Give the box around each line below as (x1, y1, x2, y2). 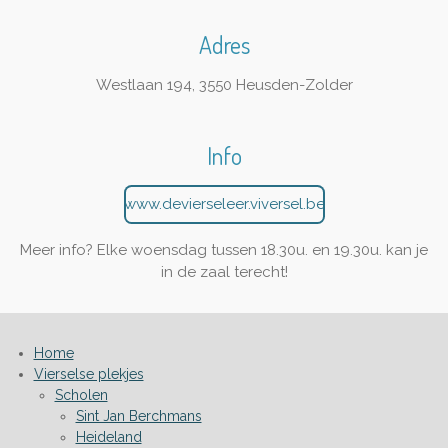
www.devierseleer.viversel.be (123, 195, 325, 214)
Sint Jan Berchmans (75, 408, 202, 424)
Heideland (75, 429, 142, 445)
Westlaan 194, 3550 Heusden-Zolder (95, 75, 353, 94)
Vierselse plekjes (33, 366, 144, 382)
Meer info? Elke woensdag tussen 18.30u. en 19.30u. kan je (20, 241, 428, 259)
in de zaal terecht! (160, 263, 288, 281)
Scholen (54, 387, 108, 403)
